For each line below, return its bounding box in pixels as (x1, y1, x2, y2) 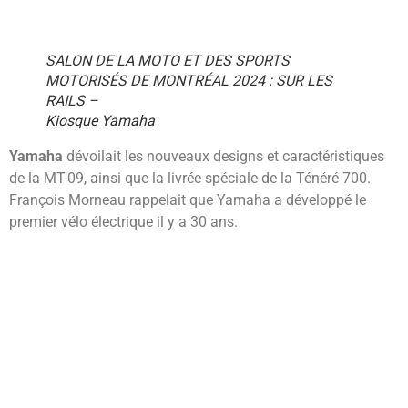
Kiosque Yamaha (46, 112, 155, 130)
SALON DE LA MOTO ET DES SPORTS (46, 52, 290, 70)
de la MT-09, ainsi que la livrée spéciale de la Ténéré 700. (9, 169, 371, 188)
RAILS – (46, 92, 98, 110)
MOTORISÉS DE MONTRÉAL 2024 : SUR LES (46, 72, 332, 90)
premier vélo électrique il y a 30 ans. (9, 213, 238, 231)
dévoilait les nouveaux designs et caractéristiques (63, 148, 384, 166)
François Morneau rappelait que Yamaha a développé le (9, 191, 366, 209)
